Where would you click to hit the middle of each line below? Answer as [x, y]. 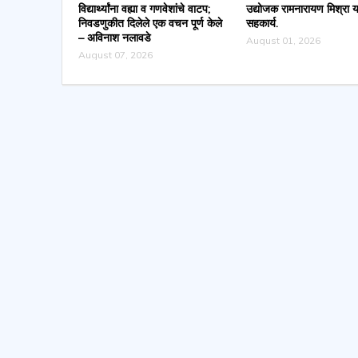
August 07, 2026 [115, 54]
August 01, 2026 [283, 40]
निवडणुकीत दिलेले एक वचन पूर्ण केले [150, 23]
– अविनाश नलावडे [114, 37]
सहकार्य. [262, 23]
